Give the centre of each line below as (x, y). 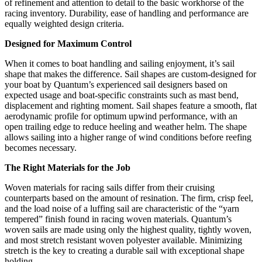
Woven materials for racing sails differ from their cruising (110, 188)
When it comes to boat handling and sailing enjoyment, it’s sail (120, 64)
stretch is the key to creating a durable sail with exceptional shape (125, 251)
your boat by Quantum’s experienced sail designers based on (116, 85)
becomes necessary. (41, 148)
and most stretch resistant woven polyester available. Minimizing (123, 240)
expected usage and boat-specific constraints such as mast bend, (122, 95)
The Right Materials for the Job (68, 168)
